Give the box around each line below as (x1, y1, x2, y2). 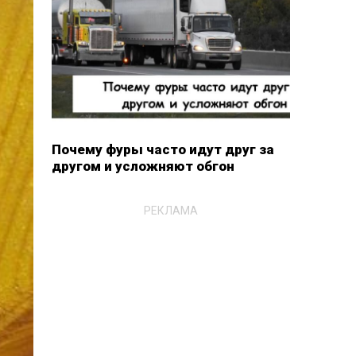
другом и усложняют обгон (51, 158, 234, 174)
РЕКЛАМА (143, 203, 198, 217)
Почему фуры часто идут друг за (51, 141, 274, 157)
